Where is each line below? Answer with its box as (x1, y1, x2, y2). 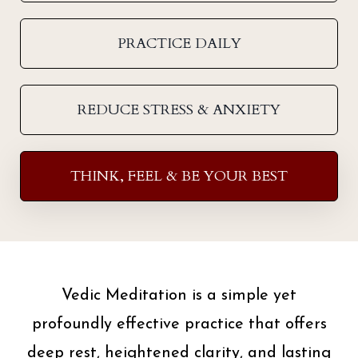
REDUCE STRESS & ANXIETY (78, 100, 280, 121)
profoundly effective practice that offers (31, 316, 327, 333)
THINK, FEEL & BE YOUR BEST (70, 166, 288, 187)
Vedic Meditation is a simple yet (62, 288, 296, 304)
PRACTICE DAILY (117, 34, 241, 54)
